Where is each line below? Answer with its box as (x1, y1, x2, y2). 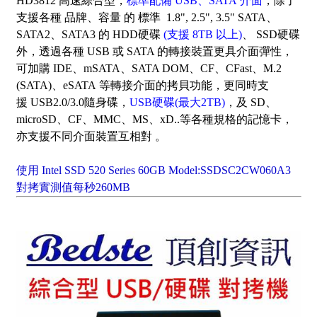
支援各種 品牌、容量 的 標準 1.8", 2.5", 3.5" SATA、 (16, 11, 277, 24)
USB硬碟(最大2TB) (129, 96, 225, 109)
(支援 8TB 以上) (163, 28, 242, 41)
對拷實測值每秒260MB (16, 181, 130, 194)
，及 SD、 (224, 96, 277, 109)
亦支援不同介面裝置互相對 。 (16, 130, 166, 143)
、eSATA (51, 79, 99, 92)
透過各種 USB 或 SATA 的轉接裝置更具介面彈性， (38, 45, 293, 58)
